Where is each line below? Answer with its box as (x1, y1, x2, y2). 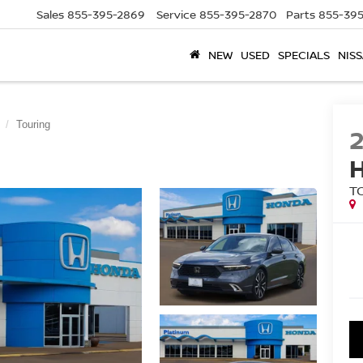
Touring (16, 118, 50, 130)
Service (156, 6, 196, 23)
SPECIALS (278, 47, 330, 63)
